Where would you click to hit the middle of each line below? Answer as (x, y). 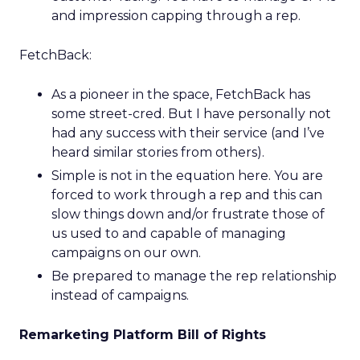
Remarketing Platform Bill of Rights (143, 335)
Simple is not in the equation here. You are (187, 176)
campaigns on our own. (126, 253)
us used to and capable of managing (169, 233)
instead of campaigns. (120, 295)
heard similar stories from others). (158, 152)
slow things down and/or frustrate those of (188, 214)
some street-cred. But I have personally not (191, 114)
